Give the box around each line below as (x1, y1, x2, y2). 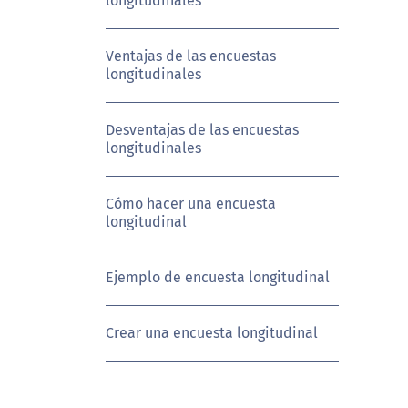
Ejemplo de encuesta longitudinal (105, 268, 330, 286)
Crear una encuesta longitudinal (105, 323, 318, 342)
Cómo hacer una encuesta (105, 194, 276, 212)
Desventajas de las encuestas (105, 120, 299, 138)
